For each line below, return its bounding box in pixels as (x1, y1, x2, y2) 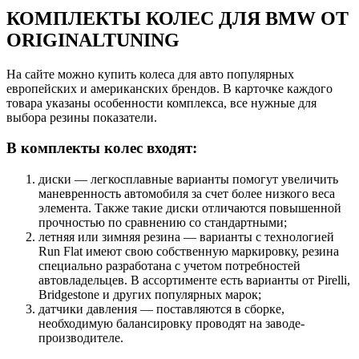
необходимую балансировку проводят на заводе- (38, 316, 305, 330)
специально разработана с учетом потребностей (38, 258, 301, 272)
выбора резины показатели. (6, 110, 157, 124)
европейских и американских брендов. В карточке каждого (6, 81, 333, 95)
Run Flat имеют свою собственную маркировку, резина (38, 244, 339, 258)
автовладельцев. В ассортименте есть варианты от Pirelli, (38, 272, 350, 287)
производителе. (38, 330, 123, 345)
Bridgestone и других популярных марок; (38, 287, 261, 301)
